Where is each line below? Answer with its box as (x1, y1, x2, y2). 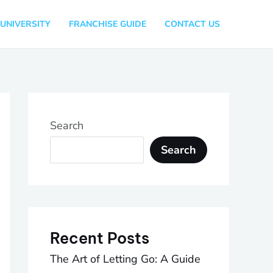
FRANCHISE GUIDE (68, 18, 146, 30)
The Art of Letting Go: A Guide (50, 251, 200, 266)
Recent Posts (50, 228, 149, 248)
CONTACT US (164, 18, 220, 30)
